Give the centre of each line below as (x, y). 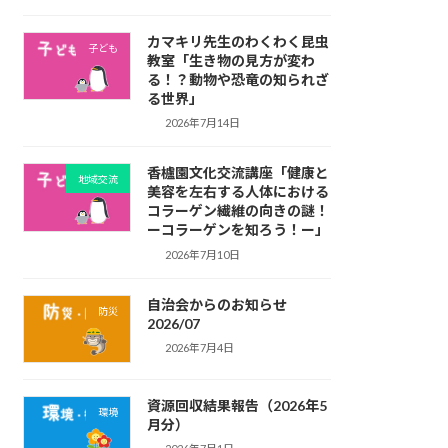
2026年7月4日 (200, 348)
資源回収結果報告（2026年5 (236, 406)
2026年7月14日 (203, 123)
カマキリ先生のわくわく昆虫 (237, 41)
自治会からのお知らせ (216, 304)
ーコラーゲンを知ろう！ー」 (237, 230)
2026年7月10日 (203, 254)
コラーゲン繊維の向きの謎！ (237, 211)
